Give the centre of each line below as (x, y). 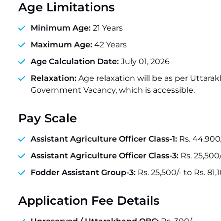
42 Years (110, 45)
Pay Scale (48, 118)
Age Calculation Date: (76, 61)
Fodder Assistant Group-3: (84, 172)
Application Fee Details (89, 201)
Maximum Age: (62, 45)
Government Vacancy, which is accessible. (113, 90)
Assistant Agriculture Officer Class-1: (104, 139)
